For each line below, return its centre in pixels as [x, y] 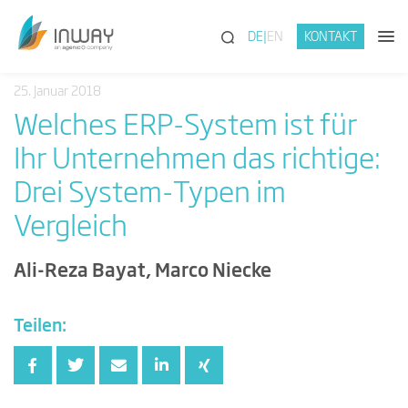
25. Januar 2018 [57, 92]
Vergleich [71, 228]
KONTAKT [331, 37]
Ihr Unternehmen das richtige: [197, 161]
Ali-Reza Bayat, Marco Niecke [143, 271]
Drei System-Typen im [150, 194]
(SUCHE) [258, 36]
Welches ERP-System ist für [185, 127]
